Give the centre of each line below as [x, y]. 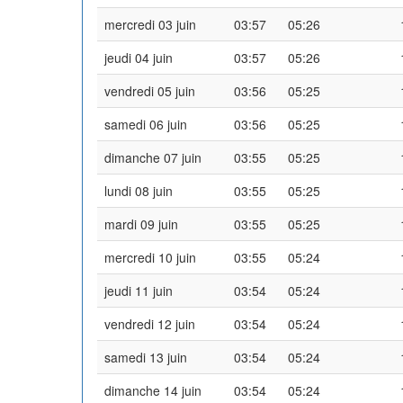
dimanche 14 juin [153, 390]
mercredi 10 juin [150, 257]
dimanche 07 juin [153, 157]
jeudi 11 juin [139, 290]
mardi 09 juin [141, 224]
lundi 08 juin [139, 190]
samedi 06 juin [146, 124]
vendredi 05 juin [150, 90]
